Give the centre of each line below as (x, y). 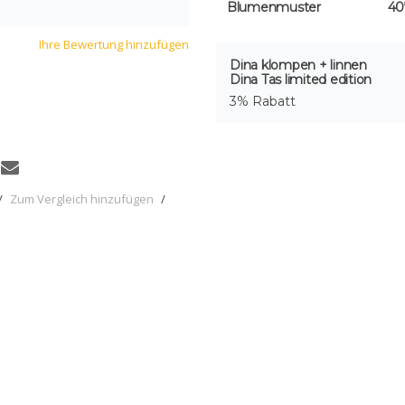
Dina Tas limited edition (301, 79)
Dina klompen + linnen (298, 65)
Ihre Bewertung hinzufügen (114, 44)
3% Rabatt (263, 101)
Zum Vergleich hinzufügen (82, 199)
